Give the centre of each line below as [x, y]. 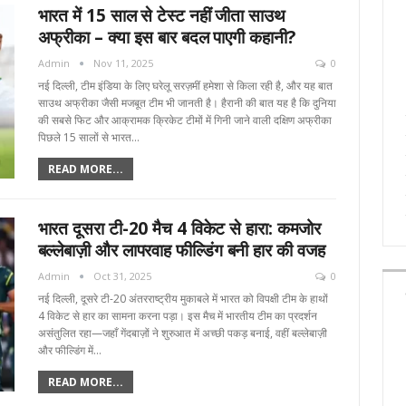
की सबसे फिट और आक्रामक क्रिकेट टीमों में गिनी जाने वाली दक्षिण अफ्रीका [184, 121]
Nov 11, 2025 [123, 63]
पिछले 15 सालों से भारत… [88, 138]
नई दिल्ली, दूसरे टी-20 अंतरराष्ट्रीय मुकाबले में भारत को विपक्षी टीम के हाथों [183, 299]
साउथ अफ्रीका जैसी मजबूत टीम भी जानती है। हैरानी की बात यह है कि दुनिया [187, 103]
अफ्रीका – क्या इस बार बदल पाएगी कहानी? [166, 38]
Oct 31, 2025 [122, 276]
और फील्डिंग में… [69, 351]
